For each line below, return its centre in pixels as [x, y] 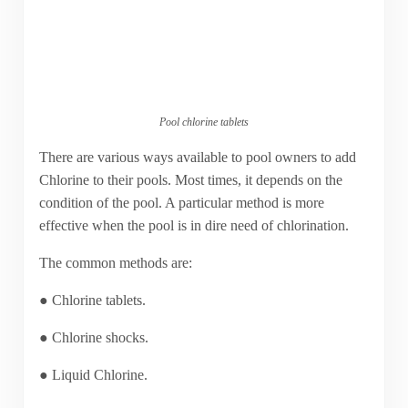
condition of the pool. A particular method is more [181, 202]
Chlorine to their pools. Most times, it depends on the [190, 179]
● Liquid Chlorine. [93, 374]
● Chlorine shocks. [93, 337]
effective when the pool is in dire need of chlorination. [194, 225]
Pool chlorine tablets [204, 122]
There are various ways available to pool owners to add [197, 157]
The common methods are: [115, 262]
